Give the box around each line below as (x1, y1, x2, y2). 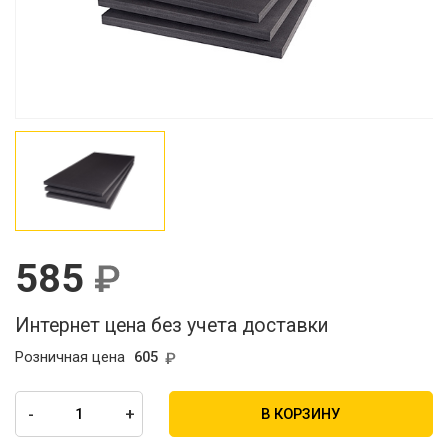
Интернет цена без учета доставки (15, 313, 330, 337)
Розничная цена (15, 348, 126, 367)
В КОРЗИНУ (261, 404, 341, 423)
